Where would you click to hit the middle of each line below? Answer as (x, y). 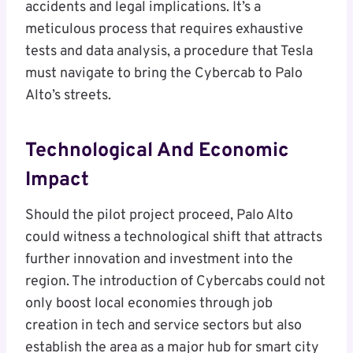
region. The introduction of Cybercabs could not (175, 282)
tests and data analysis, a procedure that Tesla (169, 52)
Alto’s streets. (68, 96)
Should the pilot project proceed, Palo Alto (159, 216)
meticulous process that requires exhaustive (164, 30)
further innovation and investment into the (159, 260)
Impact (57, 180)
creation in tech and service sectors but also (163, 326)
